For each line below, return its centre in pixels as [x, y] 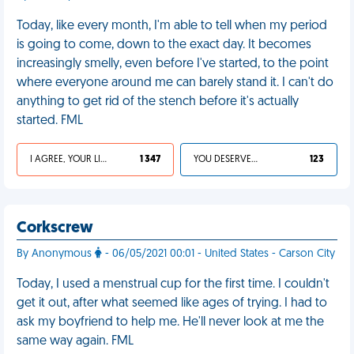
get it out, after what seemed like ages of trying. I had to [172, 303]
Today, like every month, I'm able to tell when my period [172, 26]
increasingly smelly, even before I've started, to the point [173, 64]
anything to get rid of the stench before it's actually [158, 102]
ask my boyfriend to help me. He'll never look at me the [170, 322]
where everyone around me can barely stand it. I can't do [175, 83]
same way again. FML [75, 341]
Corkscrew [55, 228]
